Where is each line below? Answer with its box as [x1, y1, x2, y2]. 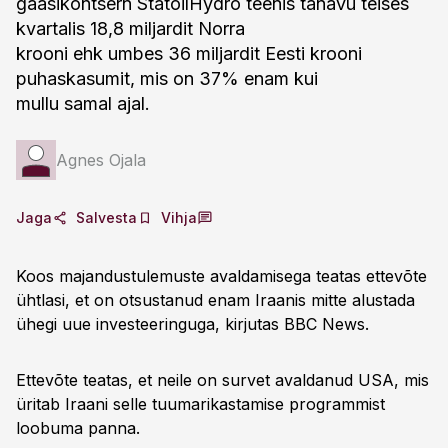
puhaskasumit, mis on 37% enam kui [16, 68, 318, 89]
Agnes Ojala [56, 150, 146, 170]
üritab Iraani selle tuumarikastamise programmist [16, 394, 385, 414]
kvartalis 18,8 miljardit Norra [16, 18, 245, 39]
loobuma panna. [16, 418, 140, 438]
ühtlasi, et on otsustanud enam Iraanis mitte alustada [16, 290, 415, 310]
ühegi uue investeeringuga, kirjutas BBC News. [16, 314, 369, 334]
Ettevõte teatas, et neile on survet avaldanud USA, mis [16, 370, 429, 390]
